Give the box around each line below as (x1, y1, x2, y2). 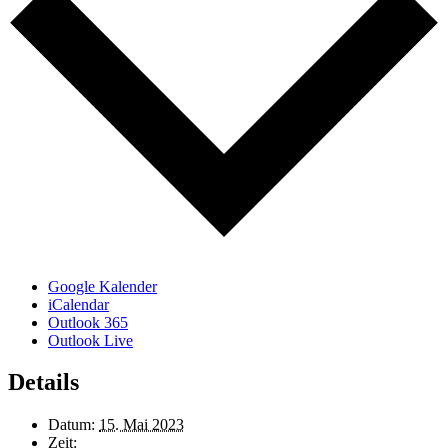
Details (8, 369, 79, 396)
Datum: (48, 416, 95, 434)
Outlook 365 (48, 313, 128, 331)
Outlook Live (48, 331, 133, 349)
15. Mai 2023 (99, 416, 184, 434)
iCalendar (48, 295, 109, 313)
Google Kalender (48, 277, 157, 295)
